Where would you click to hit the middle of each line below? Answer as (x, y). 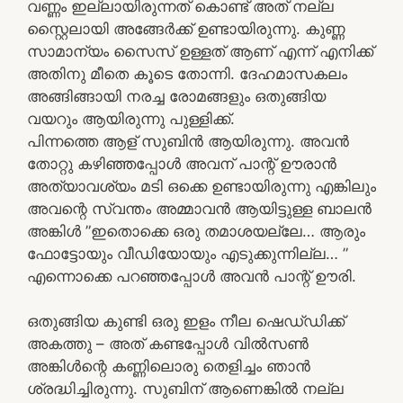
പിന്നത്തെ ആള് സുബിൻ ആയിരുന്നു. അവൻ (188, 141)
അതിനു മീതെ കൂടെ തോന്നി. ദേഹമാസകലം (187, 73)
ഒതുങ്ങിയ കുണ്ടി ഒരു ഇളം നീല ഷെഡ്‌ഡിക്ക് (186, 321)
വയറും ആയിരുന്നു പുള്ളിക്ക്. (131, 118)
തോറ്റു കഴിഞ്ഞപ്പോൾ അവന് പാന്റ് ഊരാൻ (182, 163)
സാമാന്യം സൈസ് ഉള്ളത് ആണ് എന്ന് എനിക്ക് (200, 51)
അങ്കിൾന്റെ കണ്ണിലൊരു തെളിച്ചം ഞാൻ (169, 366)
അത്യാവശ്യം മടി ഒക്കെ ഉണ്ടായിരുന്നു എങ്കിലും (201, 186)
